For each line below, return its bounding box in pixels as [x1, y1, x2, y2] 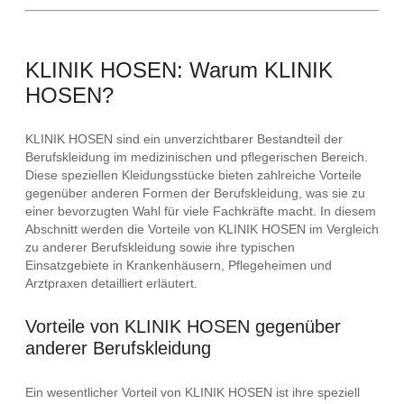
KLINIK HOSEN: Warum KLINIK [25, 57, 333, 82]
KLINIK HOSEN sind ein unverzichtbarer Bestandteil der [25, 131, 343, 146]
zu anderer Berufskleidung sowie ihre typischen [25, 239, 295, 254]
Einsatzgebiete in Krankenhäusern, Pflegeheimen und [25, 257, 332, 272]
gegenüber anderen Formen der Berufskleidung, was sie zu [25, 185, 365, 200]
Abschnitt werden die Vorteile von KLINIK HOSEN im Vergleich [25, 221, 379, 236]
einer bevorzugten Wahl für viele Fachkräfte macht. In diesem [25, 203, 376, 218]
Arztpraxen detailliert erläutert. [25, 275, 197, 290]
